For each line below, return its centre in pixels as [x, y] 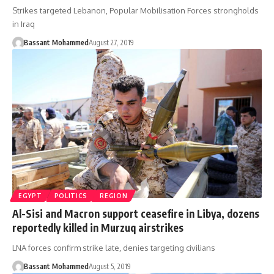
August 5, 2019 [109, 267]
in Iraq [24, 24]
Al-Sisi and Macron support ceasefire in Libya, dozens [136, 214]
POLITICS [71, 196]
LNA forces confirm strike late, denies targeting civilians [114, 248]
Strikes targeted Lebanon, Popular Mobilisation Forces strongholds [135, 10]
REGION [114, 196]
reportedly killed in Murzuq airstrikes [98, 228]
